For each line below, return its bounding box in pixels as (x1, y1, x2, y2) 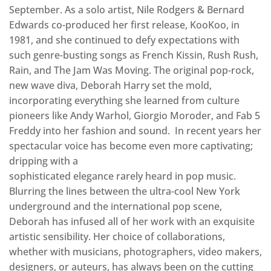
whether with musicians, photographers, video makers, (9, 245, 262, 259)
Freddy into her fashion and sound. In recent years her (9, 124, 261, 138)
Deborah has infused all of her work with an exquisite (9, 215, 255, 229)
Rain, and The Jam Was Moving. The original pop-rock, (9, 64, 254, 77)
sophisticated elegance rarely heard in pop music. (9, 169, 236, 183)
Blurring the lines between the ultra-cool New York (9, 184, 240, 198)
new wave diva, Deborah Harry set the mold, (9, 79, 212, 93)
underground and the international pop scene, (9, 200, 222, 214)
